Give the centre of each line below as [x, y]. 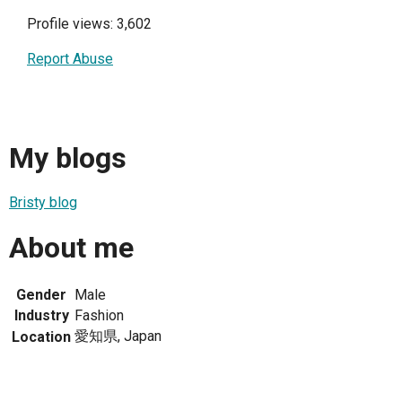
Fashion [99, 316]
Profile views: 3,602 [89, 24]
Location [41, 337]
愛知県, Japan [118, 336]
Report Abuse [70, 59]
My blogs [68, 157]
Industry [41, 316]
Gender [41, 295]
